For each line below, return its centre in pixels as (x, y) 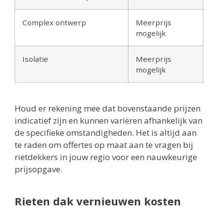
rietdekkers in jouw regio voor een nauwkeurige (106, 157)
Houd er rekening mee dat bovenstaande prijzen (108, 108)
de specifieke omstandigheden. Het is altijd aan (106, 132)
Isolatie (35, 59)
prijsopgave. (38, 169)
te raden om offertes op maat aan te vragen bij (104, 145)
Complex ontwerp (54, 22)
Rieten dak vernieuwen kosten (98, 201)
